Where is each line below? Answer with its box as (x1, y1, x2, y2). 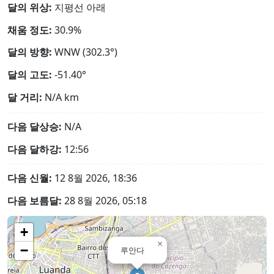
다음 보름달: (7, 194, 62, 208)
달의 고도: (7, 68, 52, 82)
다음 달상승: (7, 119, 62, 133)
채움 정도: (7, 23, 52, 37)
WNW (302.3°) (54, 45, 117, 59)
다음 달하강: (7, 142, 62, 156)
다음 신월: (7, 171, 52, 185)
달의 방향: (7, 45, 52, 59)
